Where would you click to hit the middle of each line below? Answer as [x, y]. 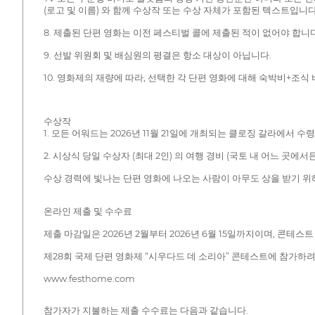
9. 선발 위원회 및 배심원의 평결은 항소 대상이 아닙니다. [157, 56]
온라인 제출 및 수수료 [88, 212]
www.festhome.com [89, 279]
